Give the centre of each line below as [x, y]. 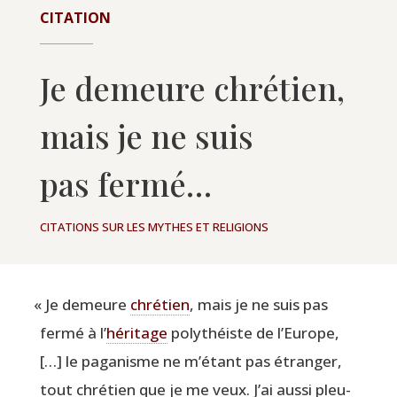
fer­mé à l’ [73, 332]
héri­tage [136, 332]
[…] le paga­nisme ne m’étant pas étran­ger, [191, 361]
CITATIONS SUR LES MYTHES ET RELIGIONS [154, 226]
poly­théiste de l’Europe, [253, 332]
